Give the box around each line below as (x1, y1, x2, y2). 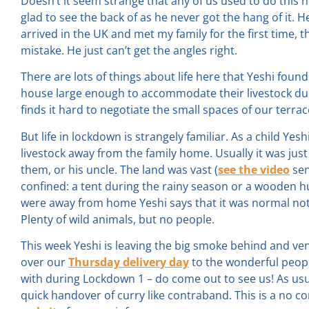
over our (21, 254, 68, 270)
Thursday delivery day (68, 254, 189, 270)
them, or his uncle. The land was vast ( (21, 161, 218, 177)
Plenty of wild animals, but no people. (21, 211, 215, 227)
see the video (218, 161, 290, 177)
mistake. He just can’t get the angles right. (21, 42, 237, 58)
